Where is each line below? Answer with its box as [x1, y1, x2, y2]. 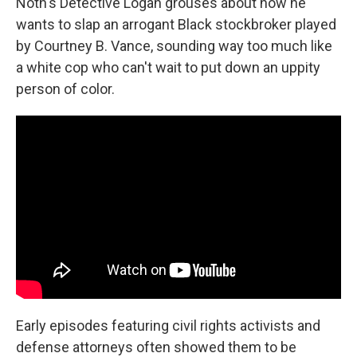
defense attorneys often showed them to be [16, 338, 296, 355]
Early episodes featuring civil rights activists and [16, 316, 320, 334]
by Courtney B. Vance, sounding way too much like [16, 37, 332, 54]
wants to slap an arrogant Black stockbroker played [16, 16, 336, 33]
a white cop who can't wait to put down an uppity [16, 59, 320, 76]
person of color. [16, 80, 115, 97]
